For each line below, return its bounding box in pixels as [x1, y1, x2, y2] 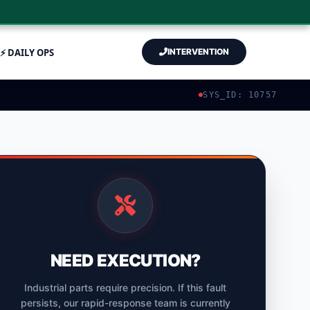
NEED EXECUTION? [50, 250, 201, 271]
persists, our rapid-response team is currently [20, 297, 230, 309]
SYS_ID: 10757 [203, 90, 277, 100]
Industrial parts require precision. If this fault [24, 282, 227, 293]
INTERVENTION [167, 46, 229, 57]
